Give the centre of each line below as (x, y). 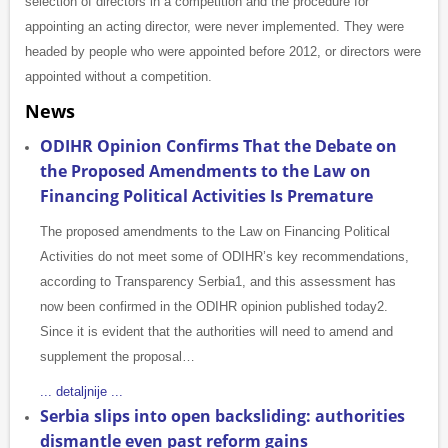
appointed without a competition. (118, 77)
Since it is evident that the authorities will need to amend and (216, 332)
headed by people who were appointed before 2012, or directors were (223, 52)
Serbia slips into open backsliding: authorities (222, 416)
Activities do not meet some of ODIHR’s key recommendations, (224, 257)
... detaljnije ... (81, 392)
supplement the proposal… (117, 357)
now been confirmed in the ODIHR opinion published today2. (214, 307)
